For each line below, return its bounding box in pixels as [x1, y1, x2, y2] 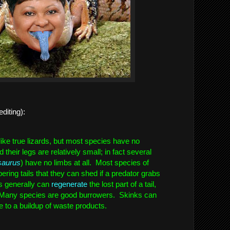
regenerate [51, 180, 87, 188]
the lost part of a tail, [87, 180, 156, 188]
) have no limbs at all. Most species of [21, 158, 149, 167]
